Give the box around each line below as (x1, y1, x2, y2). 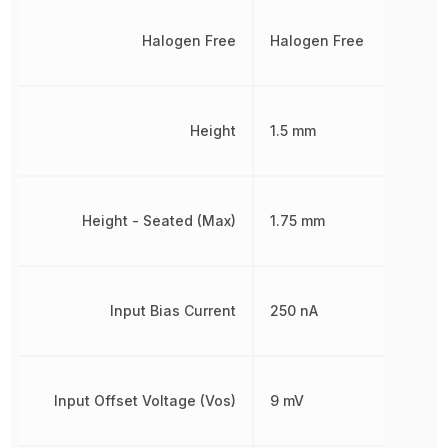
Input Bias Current (109, 301, 236, 319)
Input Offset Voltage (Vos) (53, 391, 236, 409)
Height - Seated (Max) (81, 211, 236, 229)
